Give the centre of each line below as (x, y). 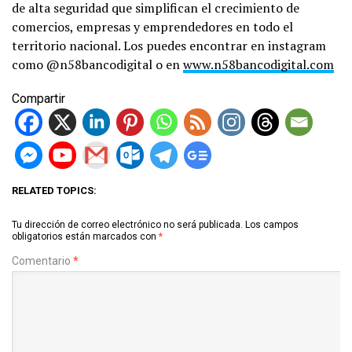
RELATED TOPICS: (54, 190)
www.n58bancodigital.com (258, 64)
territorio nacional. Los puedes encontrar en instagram (169, 45)
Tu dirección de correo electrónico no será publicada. (127, 224)
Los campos (272, 224)
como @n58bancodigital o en (97, 64)
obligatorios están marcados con (85, 236)
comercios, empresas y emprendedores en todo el (152, 26)
